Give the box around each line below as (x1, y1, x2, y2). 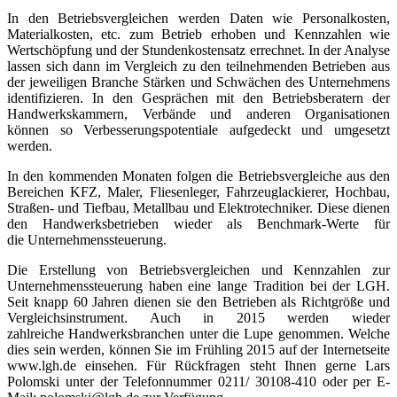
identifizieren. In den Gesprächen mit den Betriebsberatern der (7, 90, 390, 105)
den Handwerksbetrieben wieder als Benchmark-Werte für (7, 215, 390, 231)
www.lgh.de (7, 357, 86, 373)
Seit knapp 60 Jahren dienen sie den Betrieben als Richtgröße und (7, 293, 390, 309)
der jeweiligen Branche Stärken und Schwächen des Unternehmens (7, 74, 390, 90)
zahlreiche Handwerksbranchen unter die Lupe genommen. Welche (7, 325, 390, 341)
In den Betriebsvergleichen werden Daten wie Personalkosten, (7, 10, 390, 26)
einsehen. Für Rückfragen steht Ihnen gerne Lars (85, 357, 391, 373)
